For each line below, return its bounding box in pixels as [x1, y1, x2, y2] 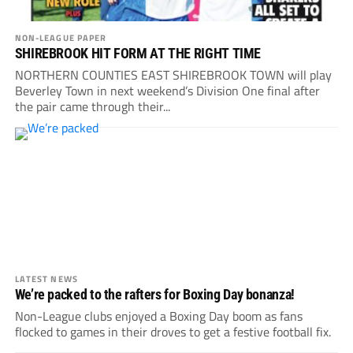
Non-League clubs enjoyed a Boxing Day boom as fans [14, 307, 303, 326]
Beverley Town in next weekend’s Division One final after [14, 81, 320, 101]
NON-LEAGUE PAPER [14, 31, 107, 45]
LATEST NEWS [14, 272, 78, 286]
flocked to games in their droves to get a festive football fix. [14, 322, 331, 342]
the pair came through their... [14, 97, 170, 117]
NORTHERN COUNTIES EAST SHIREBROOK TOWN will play [14, 65, 332, 85]
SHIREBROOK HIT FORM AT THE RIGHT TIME [14, 45, 262, 62]
